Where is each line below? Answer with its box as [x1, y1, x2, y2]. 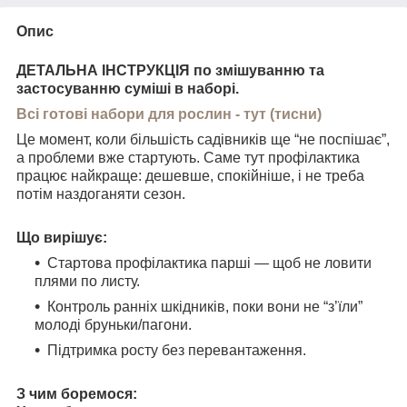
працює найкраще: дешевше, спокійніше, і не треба [16, 167, 364, 184]
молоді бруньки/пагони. [35, 316, 192, 333]
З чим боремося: [16, 385, 137, 402]
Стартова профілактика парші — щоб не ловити [47, 254, 372, 271]
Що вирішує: [16, 229, 107, 245]
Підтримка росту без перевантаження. [47, 342, 306, 358]
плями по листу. [35, 273, 140, 289]
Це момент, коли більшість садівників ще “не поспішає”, [16, 131, 390, 147]
